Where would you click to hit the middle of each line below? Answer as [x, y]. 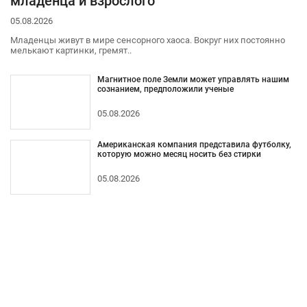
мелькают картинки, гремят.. [71, 50]
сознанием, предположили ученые [165, 89]
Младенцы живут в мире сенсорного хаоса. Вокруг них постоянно [148, 40]
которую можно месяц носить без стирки [179, 154]
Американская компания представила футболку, [194, 144]
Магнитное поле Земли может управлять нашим [193, 79]
